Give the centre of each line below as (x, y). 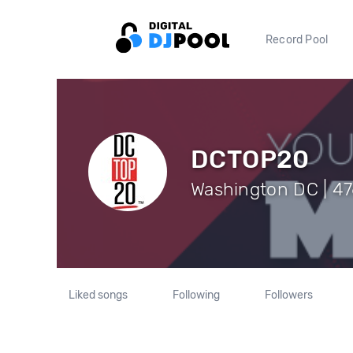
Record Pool (297, 39)
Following (196, 295)
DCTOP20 (250, 159)
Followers (288, 295)
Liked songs (98, 295)
